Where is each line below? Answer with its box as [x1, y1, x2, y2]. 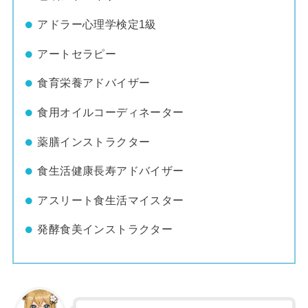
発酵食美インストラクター [37, 223, 173, 236]
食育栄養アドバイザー [37, 76, 151, 89]
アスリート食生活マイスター [37, 193, 184, 206]
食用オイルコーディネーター [37, 106, 184, 118]
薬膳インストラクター [37, 135, 151, 148]
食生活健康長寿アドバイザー [37, 164, 184, 177]
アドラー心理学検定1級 [37, 18, 157, 31]
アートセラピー [37, 47, 117, 60]
